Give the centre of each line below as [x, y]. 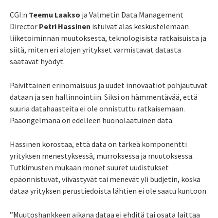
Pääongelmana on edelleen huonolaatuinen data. [92, 120]
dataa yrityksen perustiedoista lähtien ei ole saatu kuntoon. [109, 191]
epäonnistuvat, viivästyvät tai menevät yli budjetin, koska [105, 179]
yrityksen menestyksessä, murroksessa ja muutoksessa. [102, 155]
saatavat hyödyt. [37, 61]
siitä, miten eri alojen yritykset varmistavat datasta [95, 49]
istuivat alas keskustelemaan [140, 26]
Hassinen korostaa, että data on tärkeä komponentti [98, 144]
